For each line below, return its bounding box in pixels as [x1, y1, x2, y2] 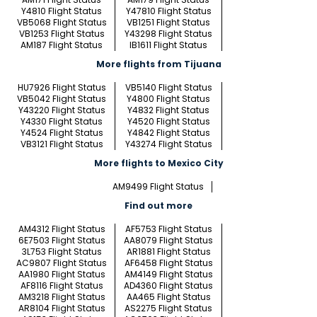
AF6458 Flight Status [124, 257, 213, 270]
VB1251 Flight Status [127, 16, 210, 29]
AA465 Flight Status [126, 291, 211, 304]
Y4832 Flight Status [127, 104, 209, 117]
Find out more [125, 200, 192, 212]
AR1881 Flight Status [126, 246, 211, 258]
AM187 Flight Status [21, 39, 103, 52]
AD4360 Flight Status [124, 279, 213, 292]
